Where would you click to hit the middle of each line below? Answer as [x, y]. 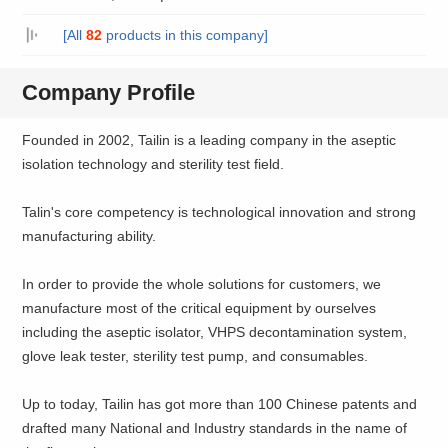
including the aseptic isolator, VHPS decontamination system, [215, 331]
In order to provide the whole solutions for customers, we [202, 283]
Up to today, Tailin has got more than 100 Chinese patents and [220, 403]
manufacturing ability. [89, 235]
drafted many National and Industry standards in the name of [215, 427]
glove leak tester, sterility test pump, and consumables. [195, 355]
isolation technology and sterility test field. [153, 163]
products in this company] [184, 35]
